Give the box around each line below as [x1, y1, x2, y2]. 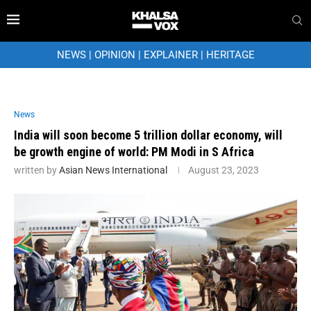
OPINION [94, 48, 135, 61]
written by [14, 164, 59, 176]
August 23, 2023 [188, 164, 259, 176]
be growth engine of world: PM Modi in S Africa [14, 144, 254, 159]
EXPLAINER [143, 48, 198, 61]
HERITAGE [205, 48, 255, 61]
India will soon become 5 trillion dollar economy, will [14, 127, 283, 142]
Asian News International [59, 164, 167, 176]
